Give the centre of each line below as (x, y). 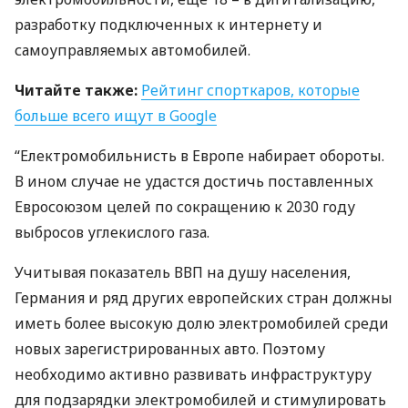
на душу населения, (277, 272)
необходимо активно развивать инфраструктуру (193, 374)
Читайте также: (76, 90)
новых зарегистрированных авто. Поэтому (170, 349)
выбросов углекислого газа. (112, 232)
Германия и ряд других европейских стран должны (204, 298)
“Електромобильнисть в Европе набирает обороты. (199, 156)
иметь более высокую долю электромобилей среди (202, 323)
